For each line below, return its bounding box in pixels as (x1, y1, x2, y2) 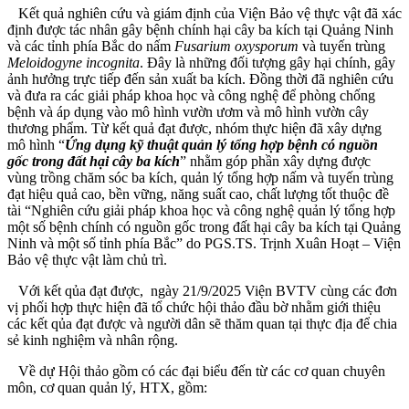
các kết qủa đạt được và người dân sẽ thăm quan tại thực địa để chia (7, 315, 397, 331)
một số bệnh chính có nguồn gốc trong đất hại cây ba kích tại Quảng (7, 218, 401, 235)
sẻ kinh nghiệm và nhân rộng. (7, 331, 178, 348)
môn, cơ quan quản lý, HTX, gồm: (7, 379, 207, 395)
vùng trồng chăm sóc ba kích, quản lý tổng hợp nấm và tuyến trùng (7, 169, 393, 185)
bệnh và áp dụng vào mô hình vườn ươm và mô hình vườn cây (7, 103, 369, 120)
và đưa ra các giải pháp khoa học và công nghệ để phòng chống (7, 87, 375, 103)
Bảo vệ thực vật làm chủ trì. (7, 251, 167, 267)
